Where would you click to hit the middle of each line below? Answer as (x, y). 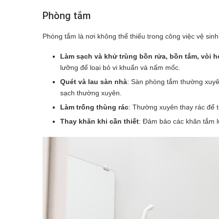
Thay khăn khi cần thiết (99, 121)
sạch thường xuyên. (91, 93)
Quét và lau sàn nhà (94, 81)
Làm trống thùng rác (94, 107)
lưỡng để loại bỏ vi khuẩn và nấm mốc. (120, 67)
